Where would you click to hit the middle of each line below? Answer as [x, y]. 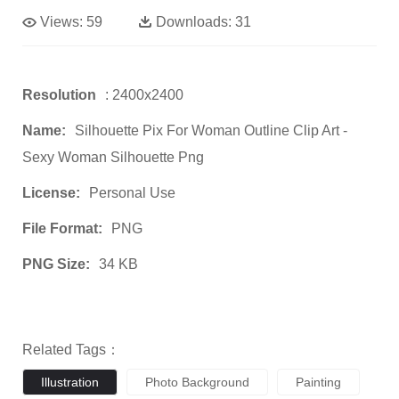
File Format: [62, 228]
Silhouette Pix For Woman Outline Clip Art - [211, 130]
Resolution [59, 95]
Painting [318, 382]
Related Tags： [71, 350]
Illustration [70, 382]
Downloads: [194, 22]
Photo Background [197, 382]
